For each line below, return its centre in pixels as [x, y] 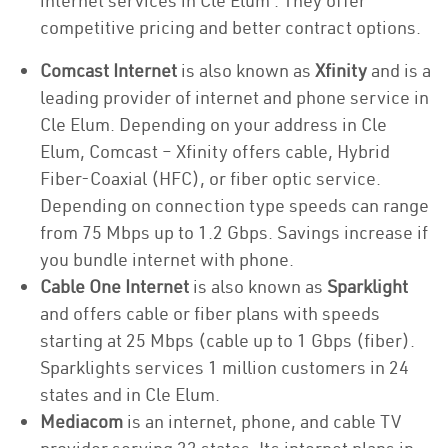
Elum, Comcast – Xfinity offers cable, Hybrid [215, 151]
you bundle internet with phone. [169, 259]
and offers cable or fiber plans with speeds [210, 313]
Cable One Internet [116, 286]
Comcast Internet [108, 70]
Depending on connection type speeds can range [234, 205]
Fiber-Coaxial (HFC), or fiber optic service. [210, 178]
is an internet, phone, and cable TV [262, 421]
